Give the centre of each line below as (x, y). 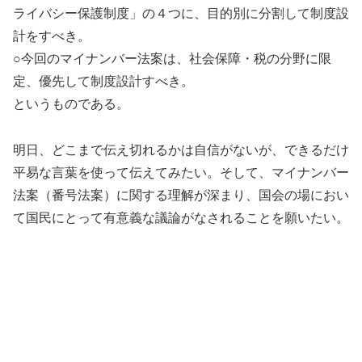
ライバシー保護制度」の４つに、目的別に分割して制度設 (181, 14)
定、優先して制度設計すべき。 (103, 82)
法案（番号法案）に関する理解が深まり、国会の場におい (181, 196)
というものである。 (71, 104)
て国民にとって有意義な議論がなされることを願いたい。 (181, 218)
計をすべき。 (52, 36)
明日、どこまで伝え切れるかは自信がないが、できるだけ (181, 150)
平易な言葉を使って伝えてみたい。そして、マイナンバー (181, 173)
